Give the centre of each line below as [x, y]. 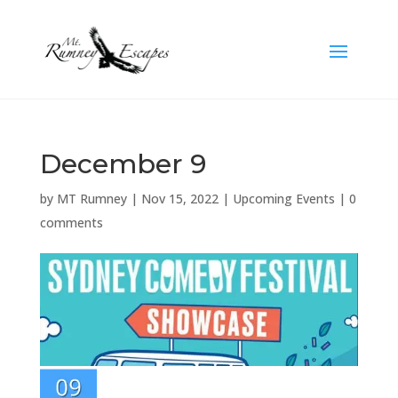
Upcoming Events [283, 199]
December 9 [123, 164]
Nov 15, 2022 [179, 199]
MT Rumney [92, 199]
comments [71, 223]
